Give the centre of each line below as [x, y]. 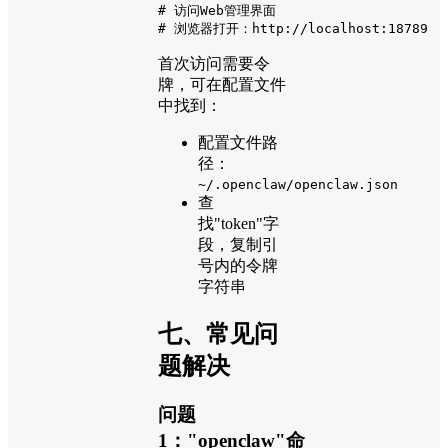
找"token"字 [238, 224]
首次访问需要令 [214, 64]
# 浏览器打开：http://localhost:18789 [293, 29]
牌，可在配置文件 [222, 85]
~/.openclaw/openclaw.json [298, 185]
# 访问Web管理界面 [217, 11]
